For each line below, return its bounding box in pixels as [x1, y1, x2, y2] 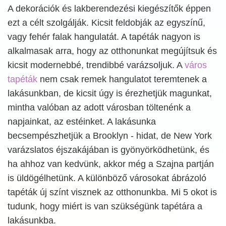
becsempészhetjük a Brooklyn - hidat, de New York [8, 131, 212, 141]
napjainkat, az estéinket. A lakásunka [8, 117, 156, 127]
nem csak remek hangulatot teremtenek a [37, 74, 207, 84]
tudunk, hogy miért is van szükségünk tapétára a [8, 201, 202, 211]
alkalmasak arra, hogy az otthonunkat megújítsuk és [8, 46, 217, 56]
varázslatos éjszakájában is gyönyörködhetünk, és [8, 145, 209, 155]
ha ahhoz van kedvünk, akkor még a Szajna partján [8, 159, 214, 169]
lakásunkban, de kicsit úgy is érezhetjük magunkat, [8, 88, 212, 98]
